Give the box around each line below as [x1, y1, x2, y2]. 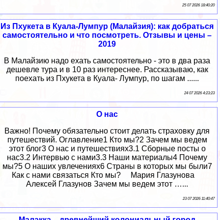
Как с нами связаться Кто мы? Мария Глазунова [12, 171, 202, 180]
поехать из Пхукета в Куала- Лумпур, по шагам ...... [15, 74, 199, 83]
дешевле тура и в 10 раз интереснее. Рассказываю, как [6, 65, 208, 74]
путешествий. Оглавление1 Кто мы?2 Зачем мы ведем [7, 136, 207, 144]
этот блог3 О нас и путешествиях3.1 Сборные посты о [8, 144, 206, 153]
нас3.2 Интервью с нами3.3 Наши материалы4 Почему [7, 153, 207, 162]
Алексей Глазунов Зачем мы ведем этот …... [26, 180, 188, 189]
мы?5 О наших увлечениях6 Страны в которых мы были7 [2, 162, 212, 171]
